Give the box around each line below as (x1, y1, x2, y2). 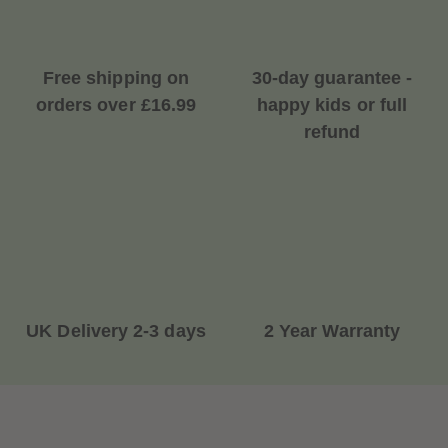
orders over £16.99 (35, 95, 197, 116)
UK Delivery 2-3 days (26, 321, 206, 342)
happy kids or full (256, 95, 408, 116)
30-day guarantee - (251, 68, 413, 89)
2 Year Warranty (263, 321, 401, 342)
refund (303, 122, 361, 143)
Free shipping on (42, 68, 190, 89)
